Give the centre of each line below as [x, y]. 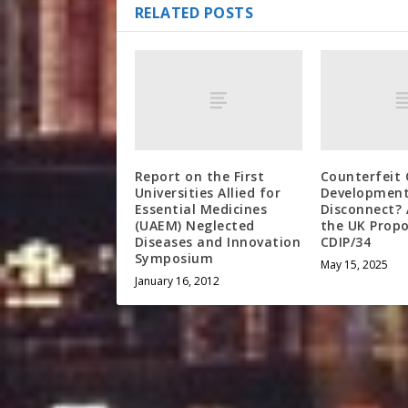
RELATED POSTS [194, 12]
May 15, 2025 [354, 265]
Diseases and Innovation [218, 242]
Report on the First [199, 177]
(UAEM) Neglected [194, 226]
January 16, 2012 [177, 281]
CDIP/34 [346, 242]
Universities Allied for [208, 193]
